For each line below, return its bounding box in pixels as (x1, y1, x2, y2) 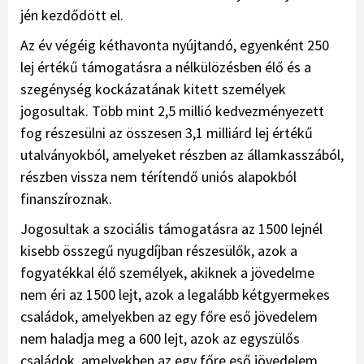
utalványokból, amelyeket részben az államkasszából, (20, 145, 344, 165)
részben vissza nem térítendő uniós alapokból (20, 167, 297, 187)
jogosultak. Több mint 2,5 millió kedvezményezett (20, 102, 324, 121)
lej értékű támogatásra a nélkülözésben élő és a (20, 58, 311, 77)
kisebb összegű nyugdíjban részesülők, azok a (20, 241, 297, 261)
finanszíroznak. (20, 189, 112, 209)
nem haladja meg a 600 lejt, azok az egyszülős (20, 329, 300, 349)
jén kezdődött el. (20, 6, 123, 25)
